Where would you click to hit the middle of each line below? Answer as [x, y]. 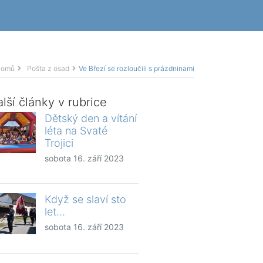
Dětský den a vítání [91, 118]
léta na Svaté [76, 130]
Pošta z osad [48, 68]
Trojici [59, 143]
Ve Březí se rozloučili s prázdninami [136, 68]
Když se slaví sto [85, 199]
